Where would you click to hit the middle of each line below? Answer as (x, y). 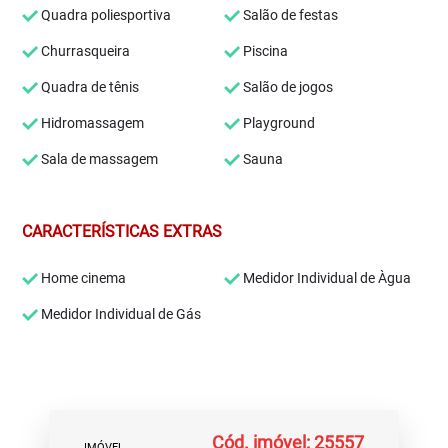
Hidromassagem (91, 123)
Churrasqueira (84, 51)
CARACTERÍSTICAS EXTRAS (122, 231)
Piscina (264, 51)
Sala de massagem (98, 159)
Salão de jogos (286, 87)
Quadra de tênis (89, 87)
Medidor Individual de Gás (120, 314)
